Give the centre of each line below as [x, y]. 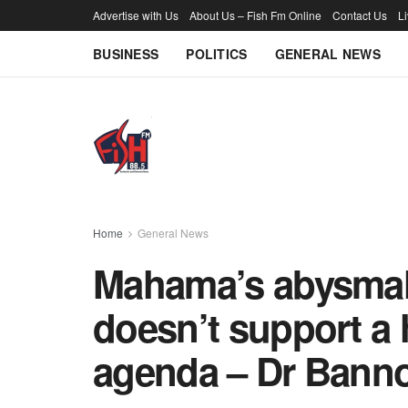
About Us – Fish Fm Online [255, 15]
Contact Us [360, 15]
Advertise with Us [136, 15]
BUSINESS [126, 54]
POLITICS [217, 54]
